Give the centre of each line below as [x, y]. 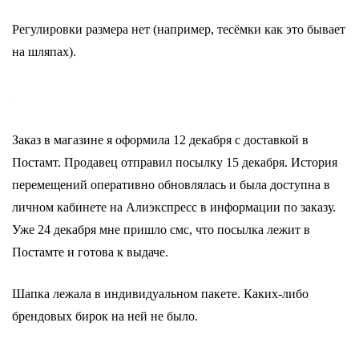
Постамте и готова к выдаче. [90, 252]
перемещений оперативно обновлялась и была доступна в [171, 185]
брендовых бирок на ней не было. [105, 316]
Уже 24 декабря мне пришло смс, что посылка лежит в [161, 230]
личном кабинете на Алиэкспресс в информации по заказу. [174, 207]
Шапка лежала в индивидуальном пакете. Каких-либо [160, 294]
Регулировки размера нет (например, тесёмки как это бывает [179, 29]
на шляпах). [44, 52]
